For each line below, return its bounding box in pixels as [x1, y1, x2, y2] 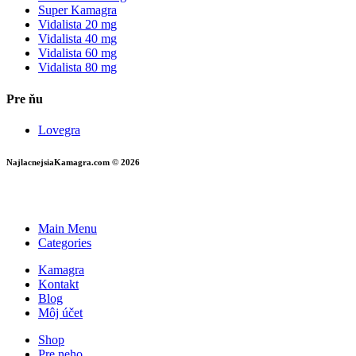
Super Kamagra [38, 3, 117, 17]
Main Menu [38, 221, 97, 235]
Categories [38, 235, 91, 250]
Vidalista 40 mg [38, 32, 117, 46]
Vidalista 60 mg [38, 46, 117, 60]
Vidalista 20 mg [38, 17, 117, 32]
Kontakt [38, 277, 79, 291]
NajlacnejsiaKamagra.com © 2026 [6, 157, 140, 167]
